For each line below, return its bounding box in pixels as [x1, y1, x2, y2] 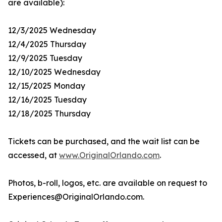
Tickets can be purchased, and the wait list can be [8, 136, 200, 147]
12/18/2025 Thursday [8, 109, 91, 119]
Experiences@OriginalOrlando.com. [8, 192, 144, 202]
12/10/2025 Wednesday [8, 67, 101, 77]
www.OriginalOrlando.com [59, 150, 160, 161]
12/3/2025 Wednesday [8, 25, 96, 36]
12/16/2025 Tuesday [8, 95, 87, 105]
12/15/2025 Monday [8, 81, 85, 91]
